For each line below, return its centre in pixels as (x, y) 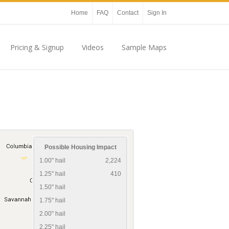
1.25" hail (53, 174)
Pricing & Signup (37, 47)
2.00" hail (53, 213)
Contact (128, 13)
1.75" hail (53, 200)
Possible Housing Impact (80, 147)
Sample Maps (144, 47)
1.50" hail (53, 187)
